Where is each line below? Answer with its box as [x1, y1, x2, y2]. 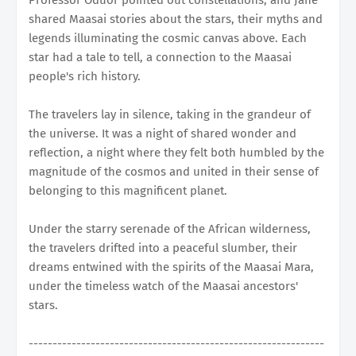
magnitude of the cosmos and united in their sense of [29, 164, 319, 179]
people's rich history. [29, 68, 141, 83]
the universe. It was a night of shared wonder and [29, 126, 296, 141]
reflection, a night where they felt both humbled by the [29, 145, 324, 160]
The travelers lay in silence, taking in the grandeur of [29, 106, 311, 122]
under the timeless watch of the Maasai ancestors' [29, 278, 298, 293]
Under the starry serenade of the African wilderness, [29, 221, 311, 236]
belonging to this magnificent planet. [29, 183, 227, 198]
